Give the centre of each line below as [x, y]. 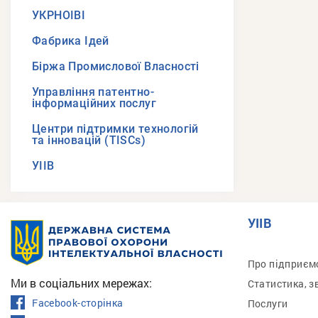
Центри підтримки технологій [115, 129]
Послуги [268, 303]
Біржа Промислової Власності [116, 66]
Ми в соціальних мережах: [81, 283]
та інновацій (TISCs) [89, 140]
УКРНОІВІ [59, 15]
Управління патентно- [93, 92]
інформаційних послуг [94, 103]
